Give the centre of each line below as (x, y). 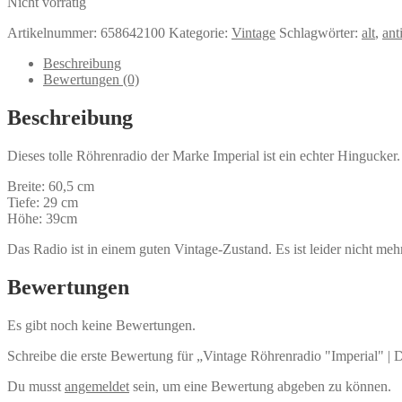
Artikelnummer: (54, 33)
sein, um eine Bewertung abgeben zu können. (260, 386)
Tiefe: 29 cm (43, 202)
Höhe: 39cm (42, 218)
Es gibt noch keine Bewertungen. (101, 325)
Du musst (36, 386)
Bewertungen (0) (91, 79)
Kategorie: (200, 33)
